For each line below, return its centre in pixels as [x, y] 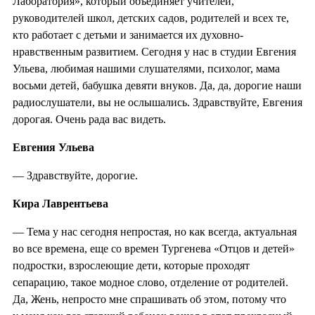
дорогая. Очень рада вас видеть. [89, 119]
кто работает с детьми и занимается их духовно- [128, 34]
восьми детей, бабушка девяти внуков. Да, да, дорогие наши [157, 85]
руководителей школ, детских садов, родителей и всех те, [151, 18]
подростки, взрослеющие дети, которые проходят [131, 265]
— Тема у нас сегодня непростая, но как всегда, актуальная [155, 231]
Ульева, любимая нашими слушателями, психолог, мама [146, 68]
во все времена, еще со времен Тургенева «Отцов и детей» [154, 248]
